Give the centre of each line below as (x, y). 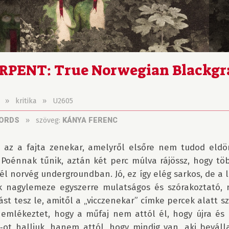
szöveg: (49, 120)
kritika (26, 101)
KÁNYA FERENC (90, 121)
